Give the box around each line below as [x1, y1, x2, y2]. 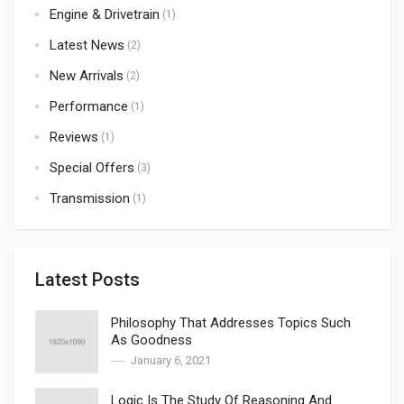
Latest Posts [35, 268, 140, 290]
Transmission [50, 189, 130, 207]
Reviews [50, 128, 98, 145]
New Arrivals [50, 67, 124, 84]
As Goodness [111, 331, 192, 348]
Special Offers [50, 159, 134, 176]
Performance [50, 97, 128, 115]
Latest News [50, 36, 124, 53]
